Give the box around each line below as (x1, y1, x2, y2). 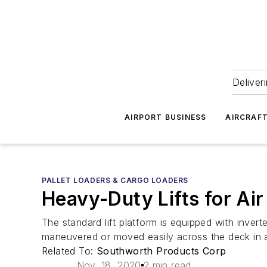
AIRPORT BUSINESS (125, 113, 207, 122)
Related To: (42, 245, 97, 257)
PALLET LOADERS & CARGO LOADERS (42, 176, 188, 185)
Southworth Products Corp (96, 245, 226, 257)
